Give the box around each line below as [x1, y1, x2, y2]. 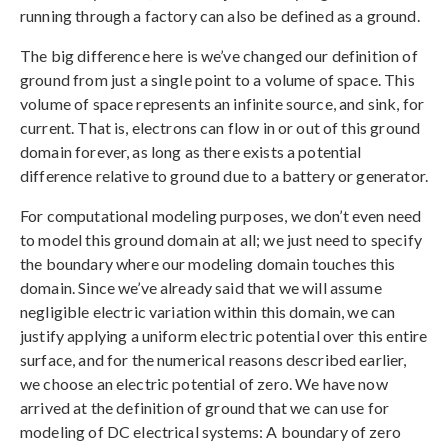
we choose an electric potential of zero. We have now [20, 374, 388, 394]
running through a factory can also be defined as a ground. [20, 6, 420, 26]
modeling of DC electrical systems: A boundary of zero [20, 422, 401, 442]
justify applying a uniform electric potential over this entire [20, 326, 428, 346]
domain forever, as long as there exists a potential [20, 142, 362, 162]
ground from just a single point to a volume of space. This [20, 70, 415, 90]
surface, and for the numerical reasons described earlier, [20, 350, 407, 370]
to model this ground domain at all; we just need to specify [20, 230, 422, 250]
